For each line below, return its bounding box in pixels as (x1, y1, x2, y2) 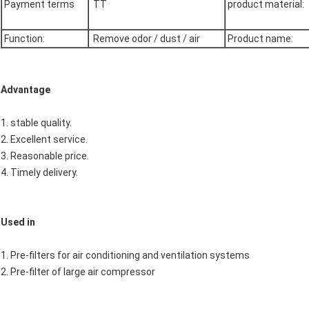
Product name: (226, 33, 293, 45)
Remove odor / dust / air (89, 33, 200, 45)
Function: (2, 33, 45, 45)
